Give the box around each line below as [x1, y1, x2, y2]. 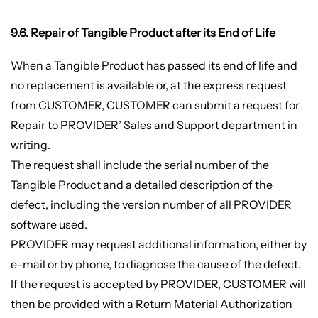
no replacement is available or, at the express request [10, 77, 287, 92]
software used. [10, 216, 87, 231]
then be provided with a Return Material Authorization [10, 296, 292, 311]
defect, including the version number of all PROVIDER [10, 197, 292, 212]
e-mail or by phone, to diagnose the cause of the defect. [10, 256, 301, 271]
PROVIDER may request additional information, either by [10, 236, 307, 251]
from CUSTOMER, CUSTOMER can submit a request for [10, 97, 300, 112]
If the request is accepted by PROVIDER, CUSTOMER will [10, 276, 306, 291]
